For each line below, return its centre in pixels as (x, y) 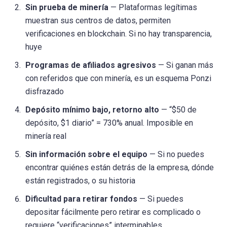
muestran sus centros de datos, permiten (98, 21)
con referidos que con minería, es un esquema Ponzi (118, 79)
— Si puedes (160, 199)
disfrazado (45, 92)
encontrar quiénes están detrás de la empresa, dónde (120, 168)
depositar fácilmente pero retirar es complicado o (113, 212)
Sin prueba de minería (67, 8)
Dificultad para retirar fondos (81, 199)
